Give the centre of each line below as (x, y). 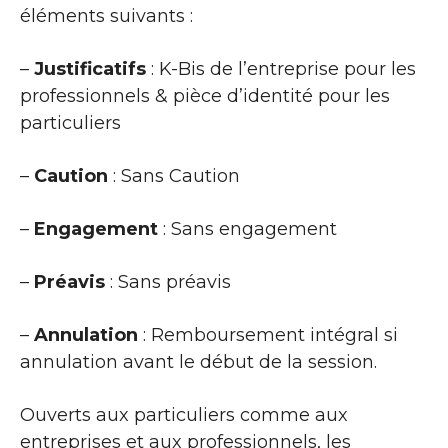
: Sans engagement (247, 228)
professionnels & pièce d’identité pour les (205, 95)
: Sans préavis (168, 281)
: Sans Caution (174, 175)
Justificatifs (90, 68)
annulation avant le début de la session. (198, 361)
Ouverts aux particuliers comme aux (184, 414)
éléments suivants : (106, 15)
